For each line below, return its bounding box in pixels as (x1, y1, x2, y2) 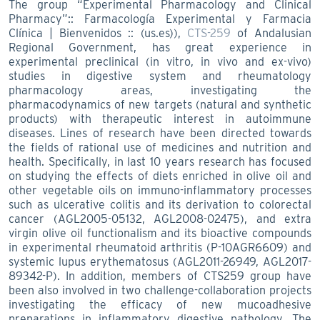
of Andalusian (230, 26, 312, 40)
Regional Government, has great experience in (9, 40, 311, 54)
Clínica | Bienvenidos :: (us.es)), (9, 26, 187, 40)
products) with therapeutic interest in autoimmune (9, 111, 311, 126)
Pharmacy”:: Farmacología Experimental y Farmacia (9, 11, 311, 26)
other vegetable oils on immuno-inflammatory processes (9, 183, 311, 197)
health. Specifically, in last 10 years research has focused (9, 154, 311, 169)
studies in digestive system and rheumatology (9, 69, 311, 83)
